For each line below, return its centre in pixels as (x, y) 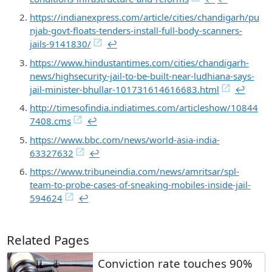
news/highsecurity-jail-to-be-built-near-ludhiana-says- (142, 76)
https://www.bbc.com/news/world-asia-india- (124, 139)
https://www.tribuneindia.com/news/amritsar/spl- (134, 172)
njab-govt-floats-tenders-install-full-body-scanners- (136, 31)
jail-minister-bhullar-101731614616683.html (124, 89)
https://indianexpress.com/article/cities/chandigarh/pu (144, 17)
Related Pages (48, 240)
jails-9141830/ (60, 44)
